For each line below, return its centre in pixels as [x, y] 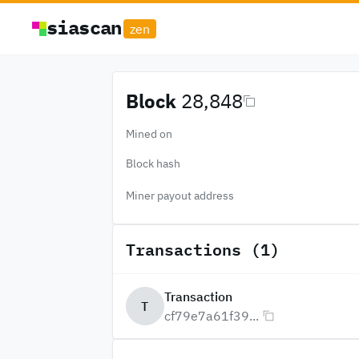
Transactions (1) [202, 249]
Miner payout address [179, 196]
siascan [84, 27]
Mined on [149, 134]
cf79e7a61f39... [211, 316]
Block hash [153, 163]
